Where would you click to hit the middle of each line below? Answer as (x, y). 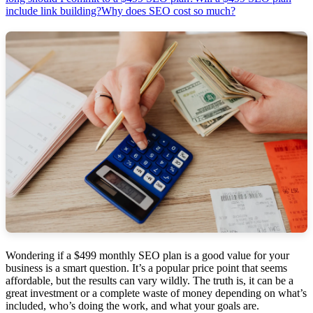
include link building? (53, 10)
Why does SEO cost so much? (168, 10)
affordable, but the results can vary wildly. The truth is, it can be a (150, 280)
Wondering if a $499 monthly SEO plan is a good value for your (147, 255)
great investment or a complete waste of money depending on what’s (156, 293)
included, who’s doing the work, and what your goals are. (132, 305)
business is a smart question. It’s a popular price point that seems (146, 268)
